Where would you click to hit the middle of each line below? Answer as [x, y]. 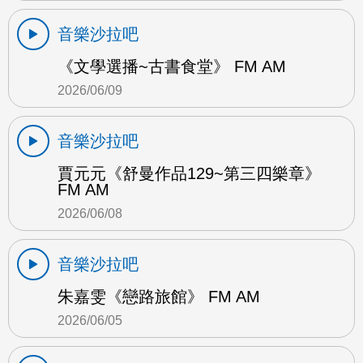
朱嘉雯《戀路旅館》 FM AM [159, 296]
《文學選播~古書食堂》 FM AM [172, 66]
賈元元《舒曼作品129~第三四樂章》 [189, 173]
